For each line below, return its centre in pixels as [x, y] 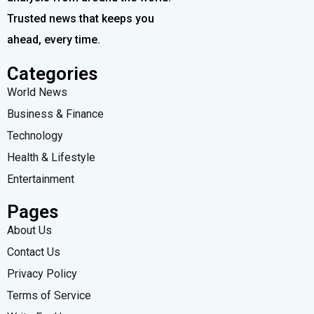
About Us [29, 230]
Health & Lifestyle [51, 157]
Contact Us [34, 252]
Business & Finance [55, 114]
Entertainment [41, 179]
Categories [52, 73]
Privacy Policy [42, 273]
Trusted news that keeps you [81, 18]
